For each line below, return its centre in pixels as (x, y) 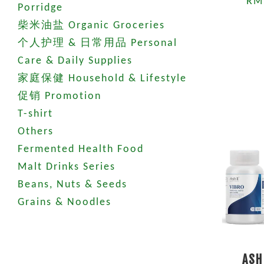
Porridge (40, 8)
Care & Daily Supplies (75, 61)
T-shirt (35, 114)
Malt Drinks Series (67, 167)
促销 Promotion (60, 96)
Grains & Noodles (65, 202)
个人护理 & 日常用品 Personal (98, 43)
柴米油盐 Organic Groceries (91, 26)
